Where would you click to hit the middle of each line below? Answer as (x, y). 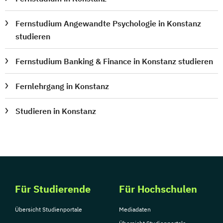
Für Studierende (53, 189)
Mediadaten (135, 209)
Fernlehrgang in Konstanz (62, 86)
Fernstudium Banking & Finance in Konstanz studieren (114, 61)
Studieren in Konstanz (56, 111)
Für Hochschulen (158, 189)
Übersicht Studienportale (49, 209)
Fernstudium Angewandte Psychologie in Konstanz (109, 23)
